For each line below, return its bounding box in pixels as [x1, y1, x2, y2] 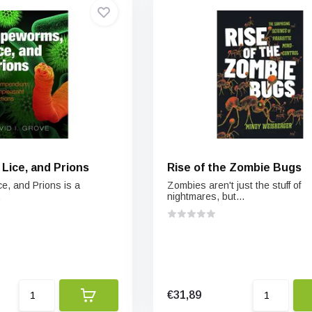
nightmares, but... [166, 191, 244, 202]
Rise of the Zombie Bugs [166, 162, 302, 173]
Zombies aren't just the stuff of [166, 180, 301, 191]
